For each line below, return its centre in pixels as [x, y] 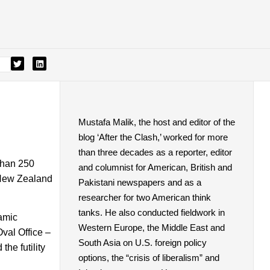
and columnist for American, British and [155, 167]
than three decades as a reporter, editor [155, 152]
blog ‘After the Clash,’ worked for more [153, 137]
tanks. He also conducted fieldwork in [151, 212]
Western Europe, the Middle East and [151, 227]
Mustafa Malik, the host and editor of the [156, 122]
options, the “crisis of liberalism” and [149, 257]
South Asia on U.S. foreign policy [142, 242]
